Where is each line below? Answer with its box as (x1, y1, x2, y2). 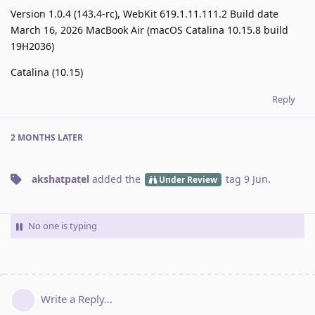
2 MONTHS (11, 131, 56, 143)
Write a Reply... (41, 292, 112, 307)
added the (89, 172, 143, 186)
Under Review (158, 173, 217, 185)
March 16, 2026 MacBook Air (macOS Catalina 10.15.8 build (11, 23, 288, 37)
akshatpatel (32, 172, 89, 186)
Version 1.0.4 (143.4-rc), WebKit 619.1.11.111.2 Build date (11, 7, 278, 20)
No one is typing (28, 219, 97, 232)
